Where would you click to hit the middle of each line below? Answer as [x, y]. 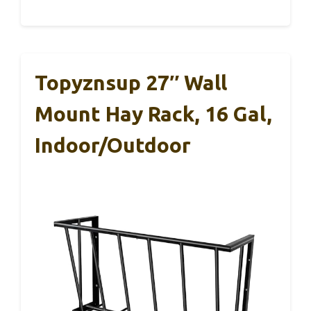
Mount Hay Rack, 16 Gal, [153, 114]
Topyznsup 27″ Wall [131, 82]
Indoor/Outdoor [113, 145]
